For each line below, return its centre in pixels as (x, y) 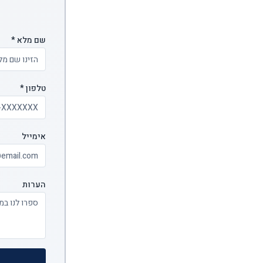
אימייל (34, 136)
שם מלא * (28, 40)
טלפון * (33, 88)
